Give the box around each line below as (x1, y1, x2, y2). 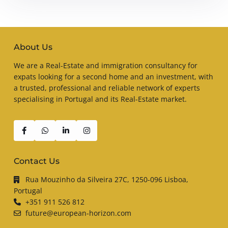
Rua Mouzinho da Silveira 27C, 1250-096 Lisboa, (25, 174, 188, 184)
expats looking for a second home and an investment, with (14, 71, 213, 81)
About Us (14, 42, 52, 52)
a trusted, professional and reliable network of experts (14, 82, 200, 93)
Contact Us (14, 156, 60, 166)
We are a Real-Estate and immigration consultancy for (14, 60, 197, 70)
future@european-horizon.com (25, 208, 131, 218)
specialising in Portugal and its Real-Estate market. (14, 94, 187, 104)
